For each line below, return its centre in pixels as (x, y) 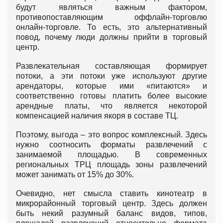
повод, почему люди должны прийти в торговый (111, 37)
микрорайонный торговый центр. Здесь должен (111, 204)
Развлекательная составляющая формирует (111, 66)
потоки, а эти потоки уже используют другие (111, 76)
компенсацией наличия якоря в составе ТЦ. (97, 116)
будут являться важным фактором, (111, 7)
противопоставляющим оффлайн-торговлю (111, 17)
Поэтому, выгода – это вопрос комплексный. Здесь (111, 135)
